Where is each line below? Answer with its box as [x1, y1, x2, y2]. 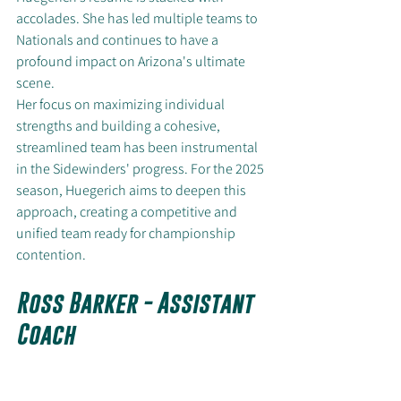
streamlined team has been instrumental [16, 138, 260, 158]
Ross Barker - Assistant [16, 289, 258, 318]
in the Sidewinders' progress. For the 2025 [16, 159, 267, 179]
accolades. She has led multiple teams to [16, 9, 260, 29]
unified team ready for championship [16, 224, 238, 243]
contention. [16, 245, 86, 265]
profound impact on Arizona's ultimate [16, 52, 248, 72]
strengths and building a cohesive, [16, 116, 223, 136]
